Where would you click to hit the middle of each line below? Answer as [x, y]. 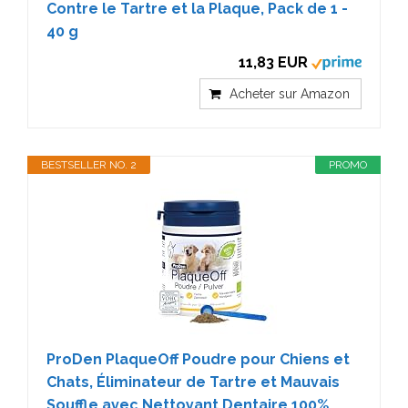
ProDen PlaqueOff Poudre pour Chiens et [198, 359]
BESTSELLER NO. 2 [89, 164]
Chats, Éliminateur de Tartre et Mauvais [193, 382]
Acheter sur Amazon [290, 93]
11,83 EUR [273, 62]
